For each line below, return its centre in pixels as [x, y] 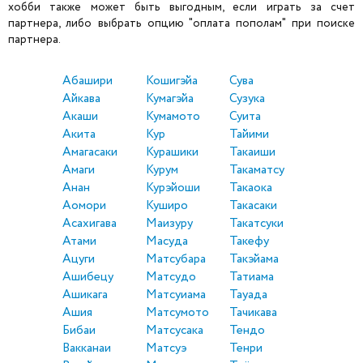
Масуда [167, 242]
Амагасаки [90, 153]
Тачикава [253, 313]
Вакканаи [87, 349]
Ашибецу [88, 278]
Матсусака [175, 331]
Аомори [84, 206]
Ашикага [85, 295]
